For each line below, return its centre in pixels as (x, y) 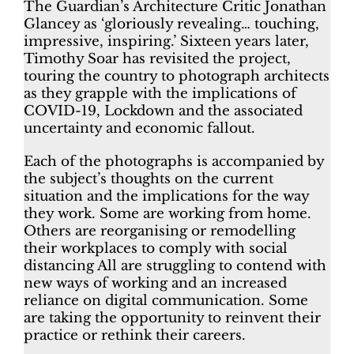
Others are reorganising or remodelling (159, 232)
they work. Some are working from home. (167, 214)
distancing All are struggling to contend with (175, 266)
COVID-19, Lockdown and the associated (163, 111)
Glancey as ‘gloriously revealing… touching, (171, 24)
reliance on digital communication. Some (166, 301)
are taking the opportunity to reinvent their (172, 318)
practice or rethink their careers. (134, 336)
